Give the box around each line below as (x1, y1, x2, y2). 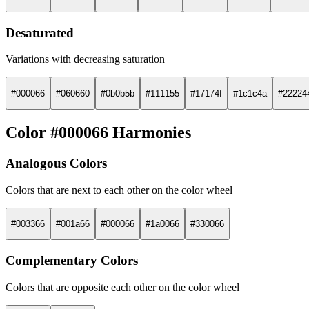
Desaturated (6, 25, 74, 40)
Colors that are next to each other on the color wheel (6, 183, 232, 196)
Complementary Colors (6, 252, 138, 268)
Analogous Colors (6, 155, 107, 170)
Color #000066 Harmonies (6, 123, 191, 141)
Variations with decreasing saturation (6, 53, 165, 66)
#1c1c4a (233, 88, 267, 99)
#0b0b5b (101, 88, 134, 99)
